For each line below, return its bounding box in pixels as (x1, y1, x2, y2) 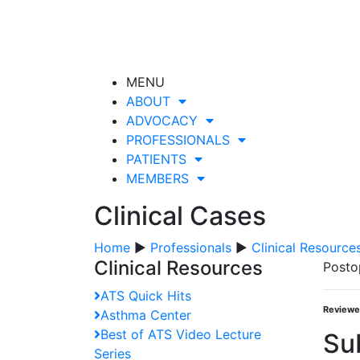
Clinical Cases (94, 200, 266, 231)
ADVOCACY (126, 112, 206, 129)
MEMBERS (126, 170, 197, 186)
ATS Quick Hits (100, 288, 191, 304)
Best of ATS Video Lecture (100, 326, 261, 342)
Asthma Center (100, 307, 191, 323)
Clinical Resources (94, 256, 263, 280)
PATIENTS (126, 151, 194, 167)
